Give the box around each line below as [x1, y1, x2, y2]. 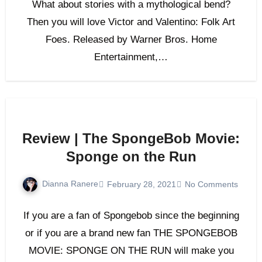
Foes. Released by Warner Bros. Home [45, 34, 217, 46]
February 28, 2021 [106, 179, 176, 189]
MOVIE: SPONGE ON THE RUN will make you [28, 245, 234, 257]
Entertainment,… [94, 51, 168, 63]
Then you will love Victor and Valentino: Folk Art [27, 16, 235, 28]
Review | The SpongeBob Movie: [22, 130, 240, 147]
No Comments [184, 179, 238, 189]
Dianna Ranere [42, 179, 98, 189]
